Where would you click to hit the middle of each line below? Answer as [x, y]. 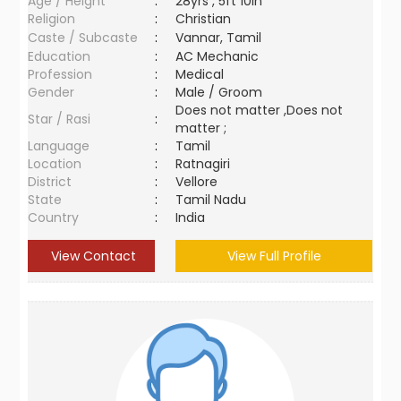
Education [60, 56]
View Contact [91, 256]
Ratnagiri [207, 164]
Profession [60, 74]
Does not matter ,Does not [260, 110]
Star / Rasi [60, 119]
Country [54, 218]
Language [59, 146]
